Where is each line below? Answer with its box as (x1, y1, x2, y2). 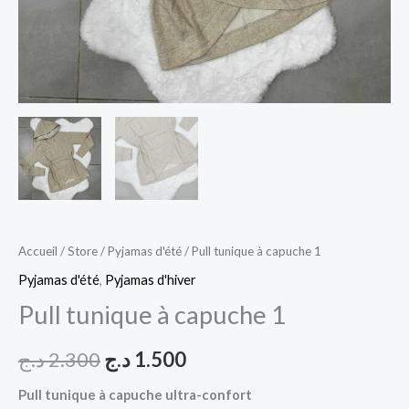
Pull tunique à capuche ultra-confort (18, 386, 252, 403)
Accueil (18, 243, 58, 258)
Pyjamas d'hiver (105, 272, 196, 288)
